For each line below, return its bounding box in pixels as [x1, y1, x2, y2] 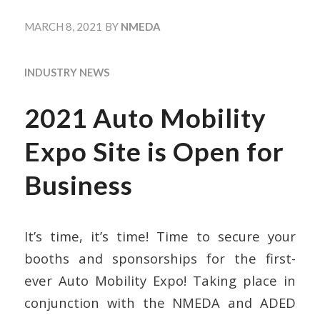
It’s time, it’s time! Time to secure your [24, 227, 296, 246]
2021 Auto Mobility [24, 102, 266, 134]
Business [24, 169, 133, 201]
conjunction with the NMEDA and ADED [24, 294, 296, 312]
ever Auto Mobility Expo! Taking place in [24, 271, 296, 290]
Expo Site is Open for [24, 136, 284, 168]
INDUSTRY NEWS [24, 66, 109, 79]
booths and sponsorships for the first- [24, 249, 296, 268]
